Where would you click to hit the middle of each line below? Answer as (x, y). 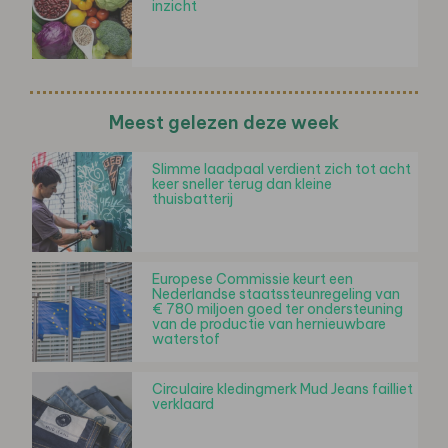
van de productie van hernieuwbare (269, 323)
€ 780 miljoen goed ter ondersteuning (277, 308)
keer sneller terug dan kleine (242, 183)
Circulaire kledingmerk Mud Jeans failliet (282, 388)
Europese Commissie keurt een (252, 278)
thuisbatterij (192, 198)
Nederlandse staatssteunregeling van (276, 293)
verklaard (183, 403)
